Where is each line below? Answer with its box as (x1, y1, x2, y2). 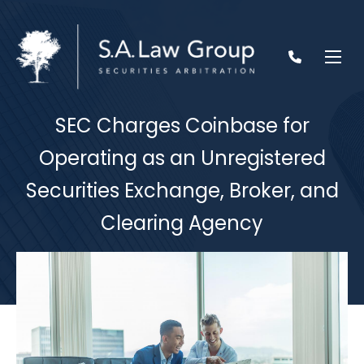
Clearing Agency (101, 210, 263, 237)
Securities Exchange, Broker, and (25, 177, 339, 205)
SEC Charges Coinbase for (54, 112, 310, 140)
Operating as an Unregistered (38, 145, 326, 172)
